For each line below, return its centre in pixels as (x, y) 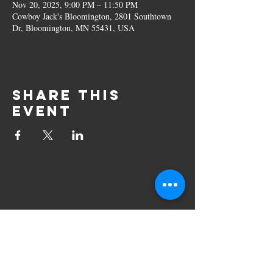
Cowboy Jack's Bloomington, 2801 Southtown (92, 16)
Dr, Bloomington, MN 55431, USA (73, 28)
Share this (66, 95)
